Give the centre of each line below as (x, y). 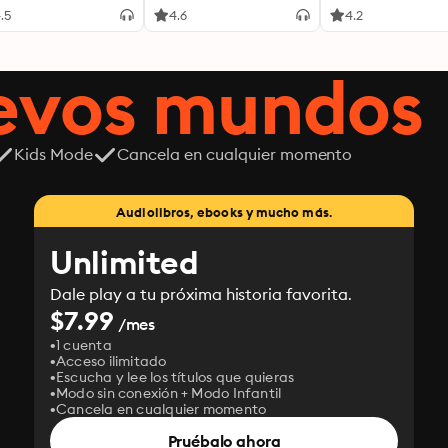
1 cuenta (84, 345)
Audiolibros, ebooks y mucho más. (224, 212)
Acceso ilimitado (111, 361)
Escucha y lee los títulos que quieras (175, 377)
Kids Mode (53, 154)
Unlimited (124, 262)
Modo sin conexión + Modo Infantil (169, 393)
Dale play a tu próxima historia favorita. (201, 294)
